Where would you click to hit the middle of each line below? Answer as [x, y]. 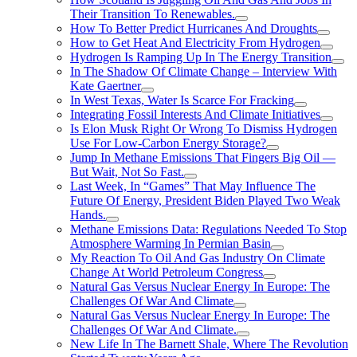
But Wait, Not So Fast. [127, 172]
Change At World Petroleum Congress [167, 272]
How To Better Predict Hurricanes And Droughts [194, 28]
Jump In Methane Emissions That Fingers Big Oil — [203, 157]
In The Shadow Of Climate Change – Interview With [204, 71]
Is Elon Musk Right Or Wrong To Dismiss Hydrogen [204, 129]
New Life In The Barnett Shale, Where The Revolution [209, 344]
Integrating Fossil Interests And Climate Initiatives [195, 114]
